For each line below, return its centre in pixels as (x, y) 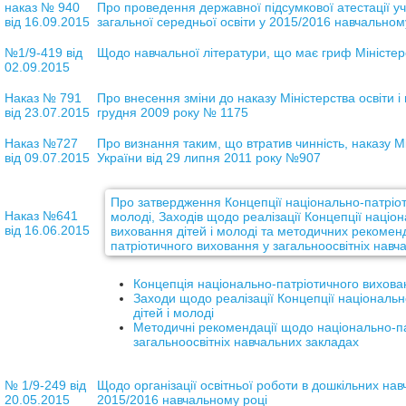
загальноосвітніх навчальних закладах (246, 341)
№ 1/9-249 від (45, 385)
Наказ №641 (41, 215)
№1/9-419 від (43, 52)
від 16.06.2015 (47, 230)
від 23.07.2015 (48, 112)
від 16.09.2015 (47, 21)
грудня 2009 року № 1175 (172, 112)
